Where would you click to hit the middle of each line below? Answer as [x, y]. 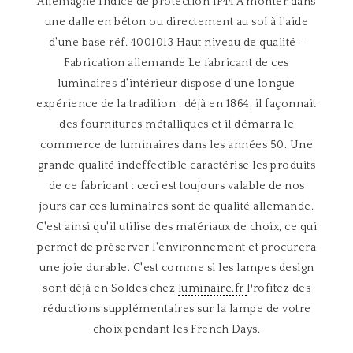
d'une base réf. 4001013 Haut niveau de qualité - [176, 43]
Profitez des [279, 288]
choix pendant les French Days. [176, 329]
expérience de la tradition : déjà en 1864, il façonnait [176, 104]
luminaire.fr [212, 288]
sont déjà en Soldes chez [110, 288]
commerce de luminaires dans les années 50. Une [176, 145]
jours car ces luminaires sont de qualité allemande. [176, 206]
